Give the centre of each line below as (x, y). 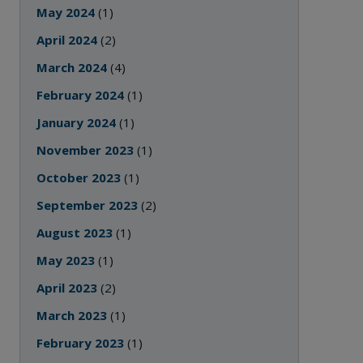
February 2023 (81, 343)
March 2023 (72, 315)
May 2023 (66, 260)
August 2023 (75, 233)
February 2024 (81, 95)
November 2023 (85, 150)
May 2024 (66, 12)
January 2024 (77, 122)
